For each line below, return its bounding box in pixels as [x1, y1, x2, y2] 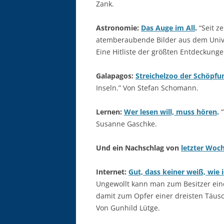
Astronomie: [96, 23, 141, 32]
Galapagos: [96, 71, 135, 80]
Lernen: [96, 107, 124, 116]
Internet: [96, 167, 128, 176]
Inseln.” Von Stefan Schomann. [96, 83, 198, 92]
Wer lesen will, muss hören [124, 107, 217, 116]
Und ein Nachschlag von [96, 143, 181, 152]
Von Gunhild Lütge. [96, 203, 160, 212]
